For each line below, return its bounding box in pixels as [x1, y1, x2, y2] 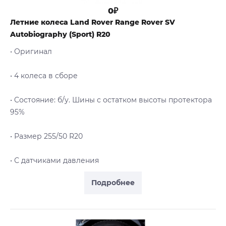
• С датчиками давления [10, 155, 99, 165]
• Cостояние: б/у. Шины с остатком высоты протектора [10, 95, 212, 104]
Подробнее [91, 178, 135, 187]
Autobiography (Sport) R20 [10, 29, 110, 39]
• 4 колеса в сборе [10, 71, 78, 80]
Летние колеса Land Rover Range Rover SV [10, 17, 175, 27]
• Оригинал [10, 46, 52, 56]
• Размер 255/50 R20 [10, 131, 83, 141]
